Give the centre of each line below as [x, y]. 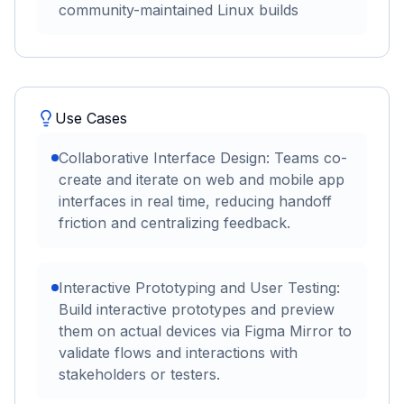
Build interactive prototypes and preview [197, 310]
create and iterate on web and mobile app [202, 180]
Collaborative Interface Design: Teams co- [203, 158]
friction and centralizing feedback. [174, 223]
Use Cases [91, 119]
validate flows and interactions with [178, 353]
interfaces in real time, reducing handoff [195, 202]
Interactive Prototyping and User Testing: [199, 288]
